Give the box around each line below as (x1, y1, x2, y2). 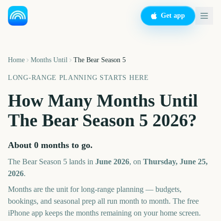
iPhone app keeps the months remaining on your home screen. (8, 209, 201, 217)
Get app (161, 12, 185, 19)
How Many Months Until (8, 91, 198, 110)
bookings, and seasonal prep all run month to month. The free (8, 197, 199, 205)
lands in (67, 157, 95, 166)
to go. (69, 140, 93, 150)
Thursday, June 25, (143, 157, 208, 166)
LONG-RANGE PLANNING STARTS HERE (8, 74, 149, 81)
